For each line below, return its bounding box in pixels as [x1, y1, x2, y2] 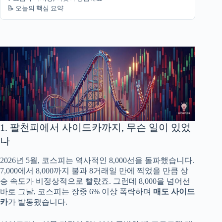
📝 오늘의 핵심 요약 [7, 4, 63, 12]
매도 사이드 [153, 187, 195, 196]
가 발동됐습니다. [8, 197, 67, 206]
